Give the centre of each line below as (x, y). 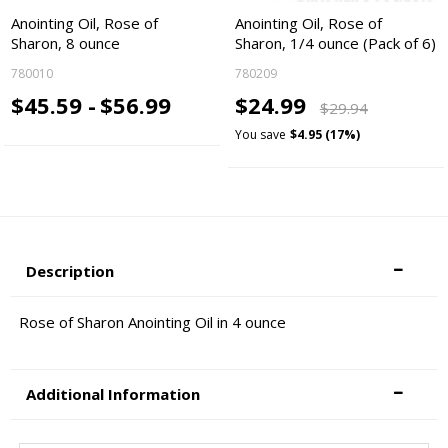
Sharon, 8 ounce (66, 43)
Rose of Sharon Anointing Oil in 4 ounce (152, 321)
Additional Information (113, 394)
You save (261, 134)
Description (70, 270)
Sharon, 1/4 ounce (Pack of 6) (336, 43)
